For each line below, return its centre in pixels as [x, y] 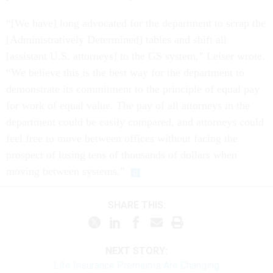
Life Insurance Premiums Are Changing [136, 266]
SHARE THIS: [140, 205]
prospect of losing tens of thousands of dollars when [122, 155]
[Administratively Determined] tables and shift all [116, 40]
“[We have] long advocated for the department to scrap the [136, 23]
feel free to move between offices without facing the [122, 139]
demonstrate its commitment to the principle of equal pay [133, 89]
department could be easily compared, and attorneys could [135, 122]
